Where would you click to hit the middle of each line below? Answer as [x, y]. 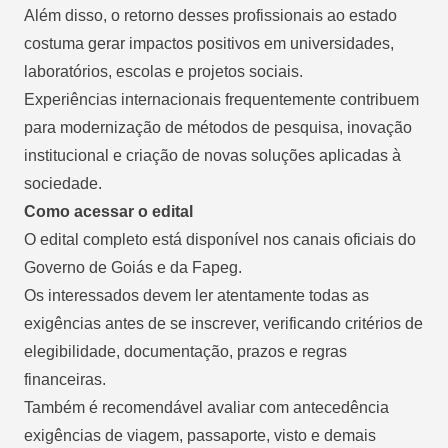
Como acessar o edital [108, 211]
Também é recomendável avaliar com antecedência [206, 407]
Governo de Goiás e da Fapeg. [133, 267]
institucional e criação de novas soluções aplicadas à [212, 155]
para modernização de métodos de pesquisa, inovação [218, 127]
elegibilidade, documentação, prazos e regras [185, 351]
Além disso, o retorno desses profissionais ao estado [210, 15]
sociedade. [63, 183]
